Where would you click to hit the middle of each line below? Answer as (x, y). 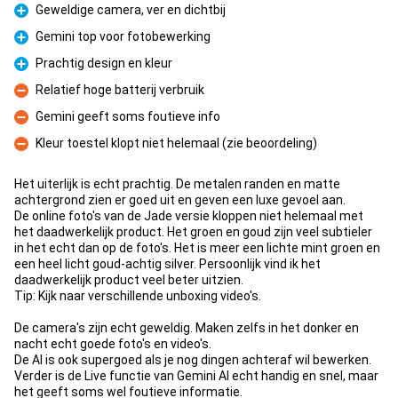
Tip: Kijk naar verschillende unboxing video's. (138, 296)
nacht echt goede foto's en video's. (113, 344)
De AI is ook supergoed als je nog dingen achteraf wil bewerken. (193, 360)
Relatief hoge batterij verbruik (120, 90)
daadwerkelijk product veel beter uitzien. (129, 280)
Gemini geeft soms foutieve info (128, 116)
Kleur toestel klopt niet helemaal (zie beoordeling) (176, 143)
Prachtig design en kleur (104, 63)
